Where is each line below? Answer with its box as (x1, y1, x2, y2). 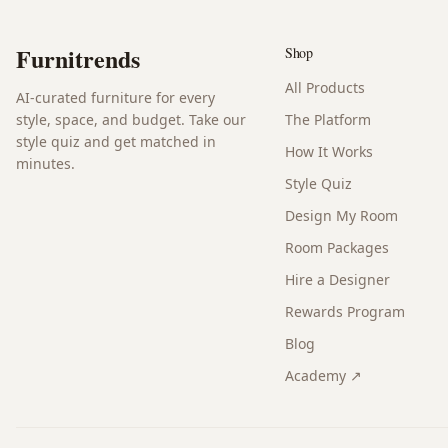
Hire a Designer (284, 270, 390, 289)
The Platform (284, 110, 371, 129)
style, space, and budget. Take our (16, 110, 246, 129)
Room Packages (284, 238, 389, 257)
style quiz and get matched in (16, 132, 216, 151)
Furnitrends (16, 41, 140, 76)
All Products (284, 78, 365, 97)
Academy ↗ (284, 366, 362, 385)
